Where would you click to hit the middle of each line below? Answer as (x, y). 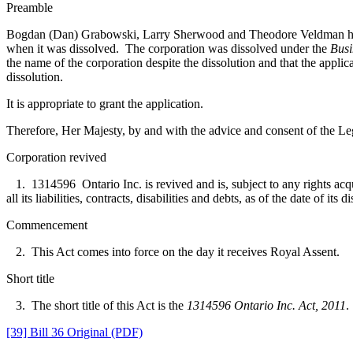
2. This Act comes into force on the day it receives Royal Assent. (173, 251)
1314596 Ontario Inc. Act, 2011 (266, 305)
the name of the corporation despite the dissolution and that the (163, 62)
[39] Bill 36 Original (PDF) (74, 332)
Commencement (47, 225)
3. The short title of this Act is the (97, 305)
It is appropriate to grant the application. (105, 103)
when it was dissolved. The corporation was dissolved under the (168, 48)
